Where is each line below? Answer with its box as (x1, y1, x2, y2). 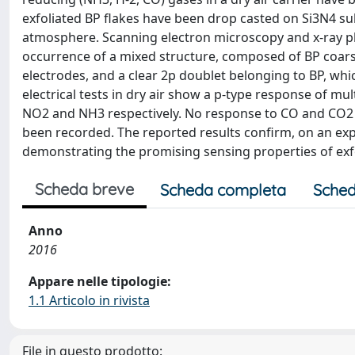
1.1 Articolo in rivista (29, 292, 150, 309)
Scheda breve (35, 179, 134, 199)
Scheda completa (160, 180, 286, 200)
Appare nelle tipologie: (29, 273, 171, 290)
